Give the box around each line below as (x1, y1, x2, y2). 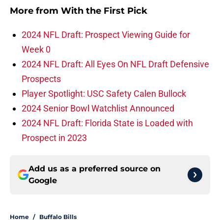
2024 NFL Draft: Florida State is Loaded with (22, 118, 193, 129)
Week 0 (22, 44, 51, 55)
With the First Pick (61, 5, 147, 17)
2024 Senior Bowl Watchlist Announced (22, 103, 174, 114)
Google (28, 176, 57, 186)
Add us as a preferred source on (28, 164, 161, 174)
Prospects (22, 74, 61, 84)
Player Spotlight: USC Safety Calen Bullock (22, 88, 186, 99)
